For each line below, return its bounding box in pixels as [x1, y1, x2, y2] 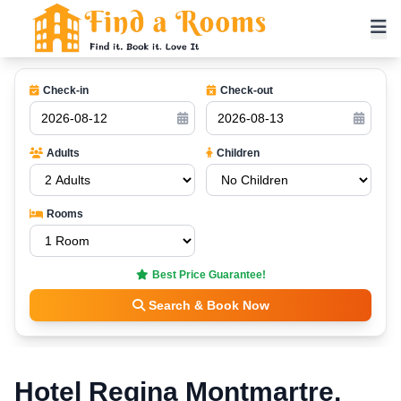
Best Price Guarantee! [151, 269, 266, 281]
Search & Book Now [148, 298, 269, 312]
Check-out [220, 84, 273, 97]
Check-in [43, 84, 89, 97]
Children [217, 147, 260, 159]
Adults [47, 147, 80, 159]
